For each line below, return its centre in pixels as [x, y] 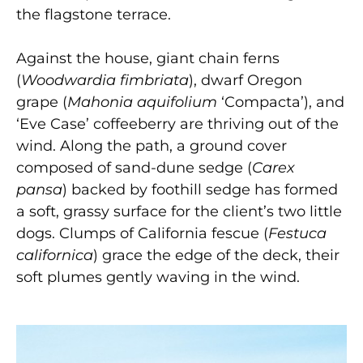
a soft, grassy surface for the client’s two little [179, 212]
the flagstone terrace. [94, 15]
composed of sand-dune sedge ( [134, 168]
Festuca [297, 234]
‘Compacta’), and [283, 102]
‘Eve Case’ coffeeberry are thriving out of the [177, 124]
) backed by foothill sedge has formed [200, 190]
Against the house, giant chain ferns [148, 59]
